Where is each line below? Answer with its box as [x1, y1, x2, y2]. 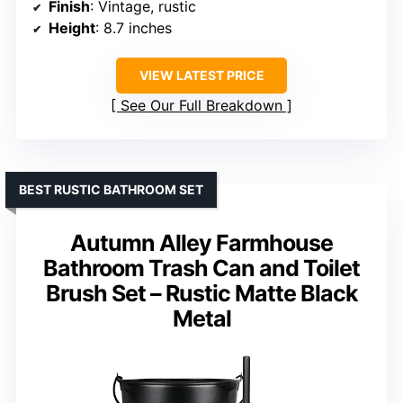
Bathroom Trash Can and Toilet [43, 254, 360, 282]
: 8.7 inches [95, 18, 172, 37]
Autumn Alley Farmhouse [70, 228, 333, 256]
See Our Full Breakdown [121, 95, 282, 114]
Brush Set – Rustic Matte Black [45, 279, 358, 307]
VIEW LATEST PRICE [139, 67, 264, 83]
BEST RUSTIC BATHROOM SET [19, 181, 203, 197]
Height [49, 18, 95, 37]
